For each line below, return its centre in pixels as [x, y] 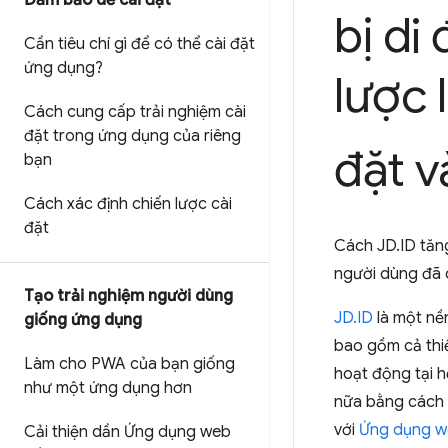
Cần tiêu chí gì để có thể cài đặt [139, 44]
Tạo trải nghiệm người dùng [128, 296]
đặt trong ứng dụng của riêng [132, 136]
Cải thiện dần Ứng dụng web [127, 432]
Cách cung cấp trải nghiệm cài [135, 112]
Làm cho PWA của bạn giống [129, 364]
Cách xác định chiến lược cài [128, 204]
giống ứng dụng [83, 320]
